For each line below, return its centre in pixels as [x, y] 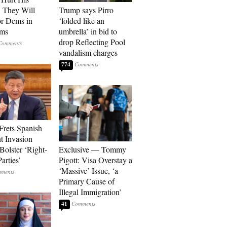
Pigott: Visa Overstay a [96, 160]
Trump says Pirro [86, 10]
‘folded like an [82, 21]
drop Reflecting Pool [92, 42]
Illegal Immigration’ [90, 192]
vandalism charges [88, 52]
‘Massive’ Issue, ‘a [88, 171]
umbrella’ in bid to [88, 31]
